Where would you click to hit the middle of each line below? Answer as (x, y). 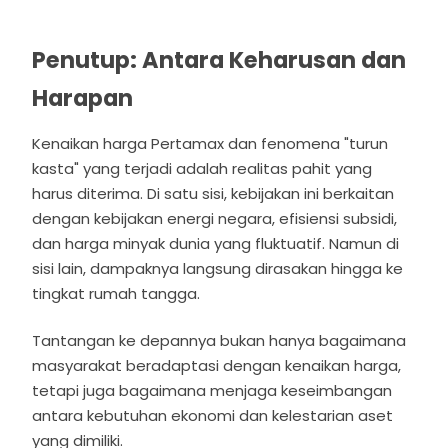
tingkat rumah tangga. (116, 293)
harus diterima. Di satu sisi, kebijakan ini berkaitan (213, 193)
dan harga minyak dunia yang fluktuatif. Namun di (216, 243)
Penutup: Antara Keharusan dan (219, 60)
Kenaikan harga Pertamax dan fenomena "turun (210, 143)
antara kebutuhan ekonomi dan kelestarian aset (213, 416)
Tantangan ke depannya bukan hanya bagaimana (219, 341)
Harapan (83, 98)
